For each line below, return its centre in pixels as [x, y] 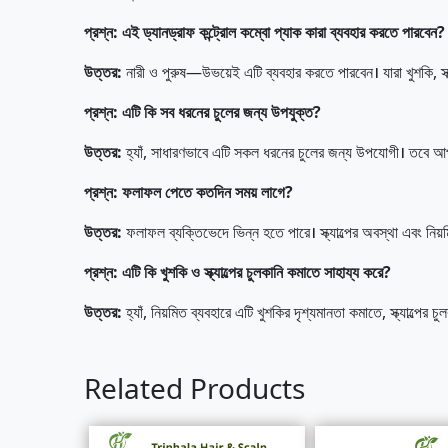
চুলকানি [264, 272]
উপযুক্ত [292, 112]
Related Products [194, 388]
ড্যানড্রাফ [169, 32]
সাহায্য [341, 272]
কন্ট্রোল [217, 32]
